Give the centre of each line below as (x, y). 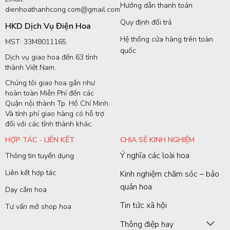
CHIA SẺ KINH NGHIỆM (157, 140)
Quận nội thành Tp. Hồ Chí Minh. (57, 103)
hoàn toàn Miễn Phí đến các (49, 93)
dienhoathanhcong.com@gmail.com (62, 9)
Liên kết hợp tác (30, 172)
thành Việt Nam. (30, 67)
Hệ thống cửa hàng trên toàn (166, 39)
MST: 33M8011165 (35, 42)
